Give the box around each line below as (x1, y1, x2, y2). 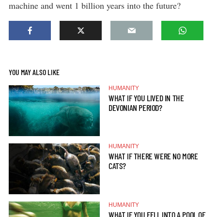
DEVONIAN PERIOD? (108, 102, 162, 113)
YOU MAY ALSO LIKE (9, 67, 60, 77)
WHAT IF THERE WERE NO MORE (108, 151, 198, 162)
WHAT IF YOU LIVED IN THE (108, 93, 184, 103)
